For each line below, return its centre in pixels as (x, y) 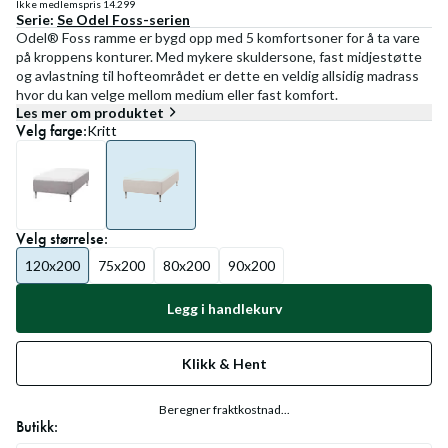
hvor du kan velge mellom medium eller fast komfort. (177, 94)
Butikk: (37, 426)
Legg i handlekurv (224, 308)
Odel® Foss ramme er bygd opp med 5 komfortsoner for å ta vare (218, 37)
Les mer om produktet (90, 112)
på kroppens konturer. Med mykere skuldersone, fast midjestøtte (219, 56)
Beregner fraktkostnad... (224, 409)
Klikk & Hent (224, 363)
